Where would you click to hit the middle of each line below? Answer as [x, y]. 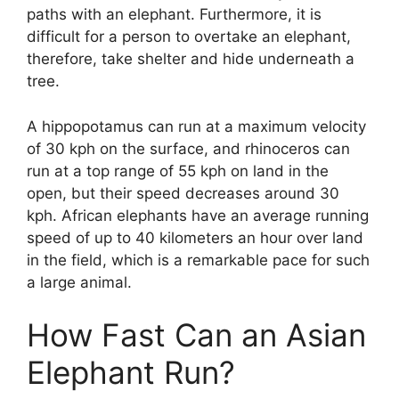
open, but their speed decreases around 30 [183, 193]
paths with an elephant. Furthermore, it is [174, 15]
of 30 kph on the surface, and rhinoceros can [188, 148]
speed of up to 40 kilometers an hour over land [195, 237]
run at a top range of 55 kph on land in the [178, 171]
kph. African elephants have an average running [198, 215]
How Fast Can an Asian [196, 335]
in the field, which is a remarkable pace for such [198, 260]
